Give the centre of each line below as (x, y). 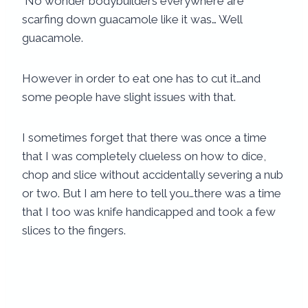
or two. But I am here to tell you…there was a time (152, 194)
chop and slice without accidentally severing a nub (153, 175)
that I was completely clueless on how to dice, (144, 156)
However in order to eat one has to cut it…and (141, 79)
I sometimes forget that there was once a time (144, 138)
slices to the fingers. (74, 231)
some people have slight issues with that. (129, 97)
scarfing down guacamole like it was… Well (132, 20)
